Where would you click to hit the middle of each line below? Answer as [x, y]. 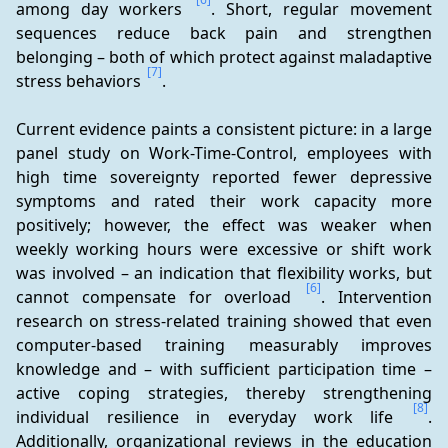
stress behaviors [80, 81]
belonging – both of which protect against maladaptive [224, 57]
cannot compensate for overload [160, 297]
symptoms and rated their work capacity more [224, 201]
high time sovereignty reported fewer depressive [224, 177]
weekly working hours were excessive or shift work [224, 249]
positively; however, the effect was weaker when [224, 225]
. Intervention [377, 297]
